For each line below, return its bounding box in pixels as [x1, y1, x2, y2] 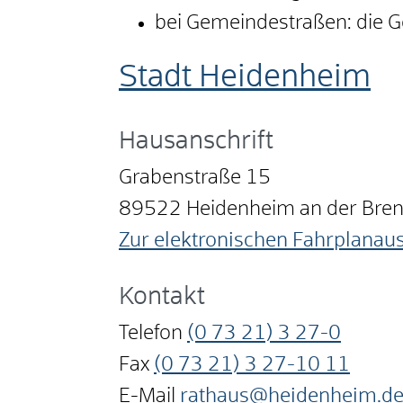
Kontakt [119, 285, 205, 310]
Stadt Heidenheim [119, 63, 371, 94]
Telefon [119, 324, 183, 345]
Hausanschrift [119, 130, 273, 155]
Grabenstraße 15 [119, 168, 271, 189]
